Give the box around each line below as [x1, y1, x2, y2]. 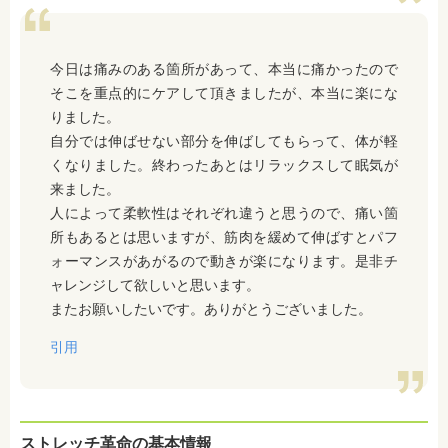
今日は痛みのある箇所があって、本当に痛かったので [50, 61, 398, 78]
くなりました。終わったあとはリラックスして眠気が [50, 157, 398, 174]
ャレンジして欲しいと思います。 [50, 277, 260, 294]
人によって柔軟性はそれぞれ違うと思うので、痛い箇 [50, 205, 398, 222]
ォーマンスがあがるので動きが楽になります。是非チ [50, 253, 398, 270]
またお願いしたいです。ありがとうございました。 [50, 301, 372, 318]
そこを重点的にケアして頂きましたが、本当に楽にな [50, 85, 398, 102]
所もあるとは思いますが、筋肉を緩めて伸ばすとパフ [50, 229, 398, 246]
